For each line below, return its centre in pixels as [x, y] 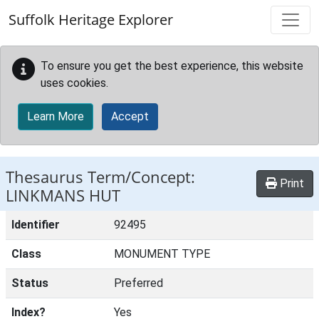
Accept [130, 116]
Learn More [56, 116]
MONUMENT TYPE [162, 254]
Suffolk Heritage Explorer [91, 20]
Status [30, 283]
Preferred [138, 283]
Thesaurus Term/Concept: [100, 177]
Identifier [36, 225]
